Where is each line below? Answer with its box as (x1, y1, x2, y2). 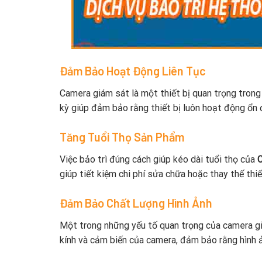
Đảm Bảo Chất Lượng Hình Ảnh (60, 195, 212, 210)
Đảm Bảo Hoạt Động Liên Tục (60, 63, 206, 78)
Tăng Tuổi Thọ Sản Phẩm (60, 129, 184, 144)
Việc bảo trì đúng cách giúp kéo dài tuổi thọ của (60, 153, 257, 165)
